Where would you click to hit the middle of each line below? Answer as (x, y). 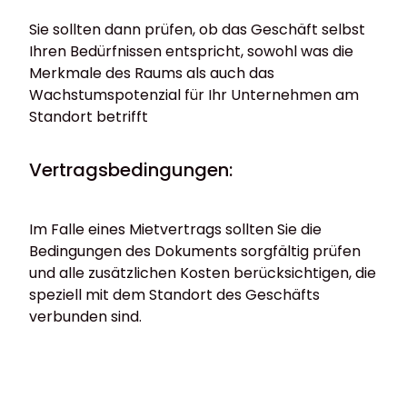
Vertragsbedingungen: (133, 170)
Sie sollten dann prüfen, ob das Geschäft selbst (197, 30)
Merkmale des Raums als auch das (152, 74)
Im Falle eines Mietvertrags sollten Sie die (175, 230)
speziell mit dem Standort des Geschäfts (174, 295)
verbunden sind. (85, 317)
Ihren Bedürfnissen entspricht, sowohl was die (191, 52)
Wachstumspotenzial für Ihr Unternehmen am (194, 95)
